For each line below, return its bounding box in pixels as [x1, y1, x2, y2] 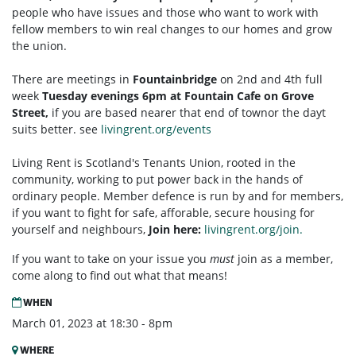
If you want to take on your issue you [12, 251, 210, 267]
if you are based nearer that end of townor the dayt [52, 105, 326, 121]
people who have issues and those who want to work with [12, 5, 319, 21]
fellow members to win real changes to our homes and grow [12, 21, 332, 37]
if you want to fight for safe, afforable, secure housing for [12, 205, 315, 221]
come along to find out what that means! [12, 268, 227, 284]
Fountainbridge [133, 72, 217, 87]
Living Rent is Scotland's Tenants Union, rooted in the [12, 155, 296, 171]
